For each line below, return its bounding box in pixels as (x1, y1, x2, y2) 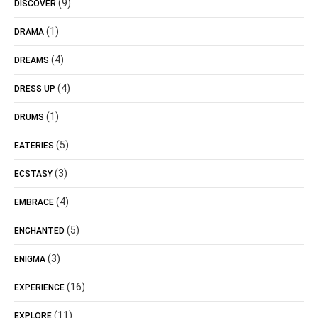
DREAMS (14, 55, 49, 65)
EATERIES (14, 141, 54, 150)
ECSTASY (14, 169, 53, 179)
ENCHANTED (14, 226, 65, 236)
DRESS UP (14, 84, 55, 94)
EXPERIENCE (14, 283, 65, 292)
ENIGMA (14, 254, 45, 264)
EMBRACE (14, 197, 54, 207)
